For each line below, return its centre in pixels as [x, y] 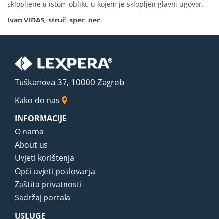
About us [31, 144]
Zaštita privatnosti [48, 184]
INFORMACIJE [41, 118]
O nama [29, 131]
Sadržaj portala [43, 197]
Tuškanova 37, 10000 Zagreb [69, 82]
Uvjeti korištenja [44, 158]
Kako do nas [38, 100]
